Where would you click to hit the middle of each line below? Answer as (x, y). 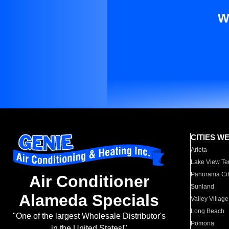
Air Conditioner (89, 182)
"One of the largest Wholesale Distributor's (89, 216)
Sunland (203, 187)
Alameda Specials (89, 201)
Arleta (199, 150)
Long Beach (208, 211)
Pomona (203, 223)
